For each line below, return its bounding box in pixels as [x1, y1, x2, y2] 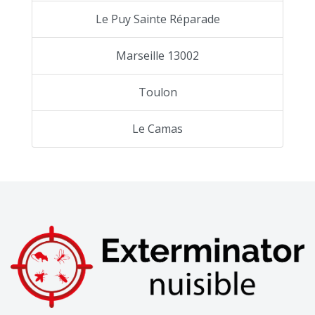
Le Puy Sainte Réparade [95, 11, 220, 27]
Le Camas [132, 121, 183, 137]
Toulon [138, 84, 177, 101]
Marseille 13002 [116, 48, 199, 64]
